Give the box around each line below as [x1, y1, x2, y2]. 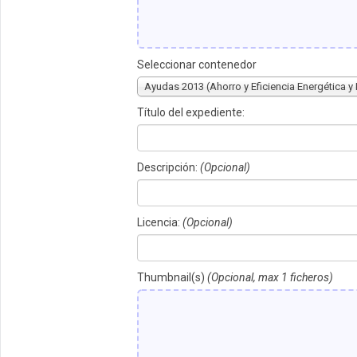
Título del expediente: [137, 106, 245, 120]
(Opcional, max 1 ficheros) [207, 271, 333, 284]
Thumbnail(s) [137, 271, 207, 284]
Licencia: [137, 216, 182, 229]
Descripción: [137, 161, 200, 175]
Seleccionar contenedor [137, 58, 257, 72]
